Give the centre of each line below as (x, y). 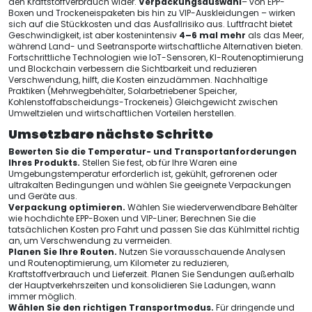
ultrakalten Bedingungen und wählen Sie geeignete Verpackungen (150, 185)
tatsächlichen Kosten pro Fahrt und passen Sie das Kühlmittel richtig (154, 229)
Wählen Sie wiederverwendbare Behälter (211, 207)
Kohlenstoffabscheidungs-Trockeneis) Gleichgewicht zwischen (143, 102)
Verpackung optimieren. (67, 207)
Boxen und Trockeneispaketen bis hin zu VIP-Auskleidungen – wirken (152, 13)
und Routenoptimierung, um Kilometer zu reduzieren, (118, 263)
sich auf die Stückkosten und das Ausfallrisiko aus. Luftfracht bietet (150, 24)
